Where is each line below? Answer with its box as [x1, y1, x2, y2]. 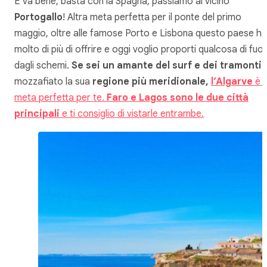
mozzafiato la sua [14, 75, 92, 88]
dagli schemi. [14, 59, 72, 72]
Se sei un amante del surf [72, 59, 192, 72]
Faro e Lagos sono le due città [107, 91, 249, 104]
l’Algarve [211, 75, 253, 88]
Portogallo [14, 11, 63, 23]
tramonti [220, 59, 262, 72]
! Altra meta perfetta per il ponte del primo [63, 11, 241, 23]
